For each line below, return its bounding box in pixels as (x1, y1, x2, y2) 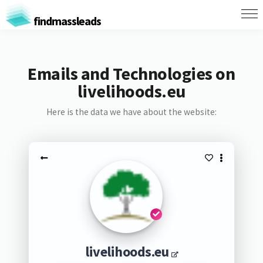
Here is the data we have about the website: (46, 106, 217, 117)
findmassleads (31, 13, 101, 28)
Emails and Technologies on (28, 62, 235, 85)
